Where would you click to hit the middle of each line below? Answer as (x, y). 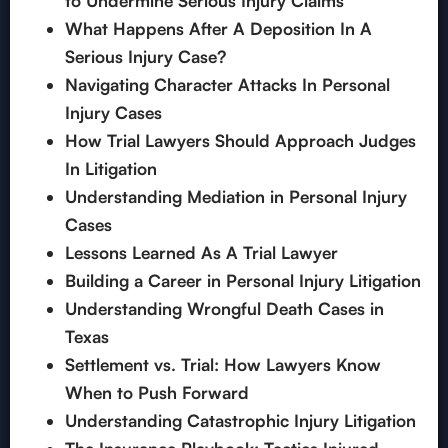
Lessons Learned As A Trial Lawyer (201, 253)
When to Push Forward (157, 393)
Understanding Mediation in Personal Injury (236, 197)
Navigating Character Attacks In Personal (227, 85)
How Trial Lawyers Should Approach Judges (240, 141)
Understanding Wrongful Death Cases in (224, 309)
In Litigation (111, 169)
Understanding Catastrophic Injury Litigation (240, 421)
